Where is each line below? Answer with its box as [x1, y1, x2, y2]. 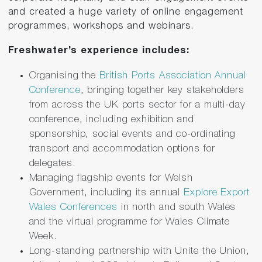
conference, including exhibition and [29, 115, 194, 125]
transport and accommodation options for [29, 144, 215, 154]
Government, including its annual [29, 188, 184, 198]
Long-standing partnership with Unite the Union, [29, 246, 250, 257]
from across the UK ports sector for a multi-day [29, 100, 246, 111]
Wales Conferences [29, 202, 118, 213]
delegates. [29, 158, 76, 169]
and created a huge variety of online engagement [8, 7, 243, 18]
